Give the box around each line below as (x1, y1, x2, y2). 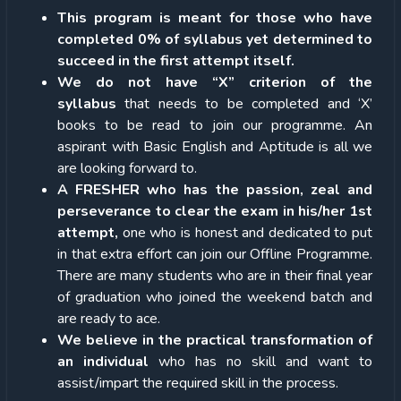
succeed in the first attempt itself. (57, 50, 294, 71)
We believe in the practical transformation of (57, 329, 372, 350)
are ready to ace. (57, 308, 160, 328)
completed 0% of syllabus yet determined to (57, 29, 372, 49)
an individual (57, 351, 149, 371)
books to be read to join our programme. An (57, 115, 372, 135)
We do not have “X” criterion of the (57, 72, 372, 92)
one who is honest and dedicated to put (118, 222, 372, 243)
